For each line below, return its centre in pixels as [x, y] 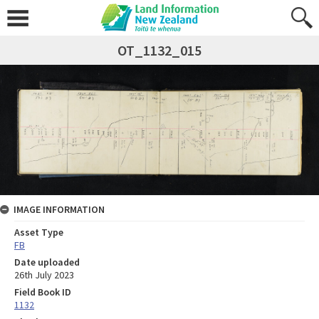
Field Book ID [43, 292]
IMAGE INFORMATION [59, 210]
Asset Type [39, 232]
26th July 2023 [44, 275]
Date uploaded [47, 262]
